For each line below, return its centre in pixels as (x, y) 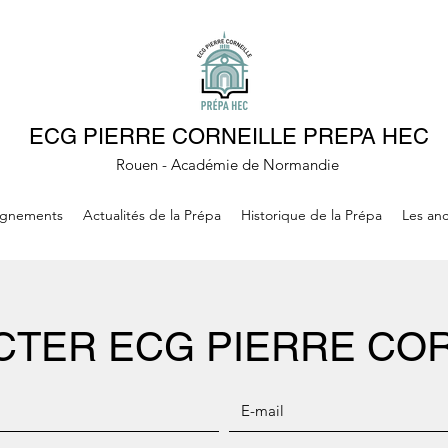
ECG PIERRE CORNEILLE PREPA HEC (228, 136)
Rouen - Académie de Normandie (228, 164)
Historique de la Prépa (311, 215)
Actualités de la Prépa (152, 215)
